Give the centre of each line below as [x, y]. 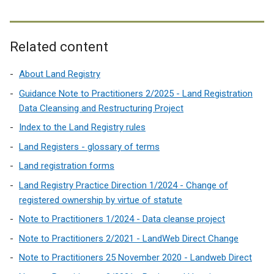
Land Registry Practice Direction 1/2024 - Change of [124, 185]
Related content [59, 47]
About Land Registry [60, 74]
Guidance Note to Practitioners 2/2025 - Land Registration [136, 93]
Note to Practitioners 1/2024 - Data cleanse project [122, 219]
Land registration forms [67, 166]
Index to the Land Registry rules [82, 127]
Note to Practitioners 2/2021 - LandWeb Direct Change [129, 238]
